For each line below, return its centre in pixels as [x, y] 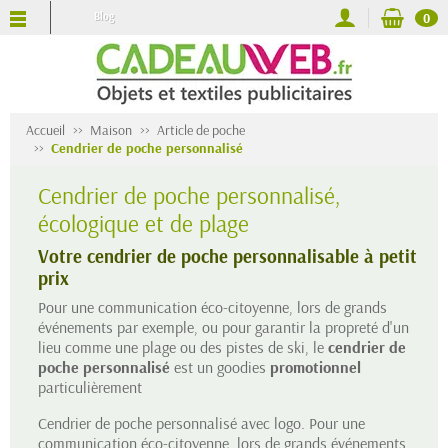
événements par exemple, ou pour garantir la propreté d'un [223, 327]
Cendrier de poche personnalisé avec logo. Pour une [201, 423]
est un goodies [220, 367]
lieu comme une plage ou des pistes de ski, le [183, 347]
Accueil [45, 130]
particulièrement [92, 387]
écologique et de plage [143, 223]
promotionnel [315, 367]
